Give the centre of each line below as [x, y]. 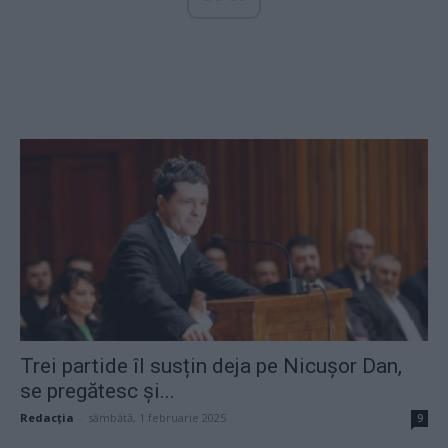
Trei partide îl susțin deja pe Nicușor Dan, [211, 365]
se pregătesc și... [97, 390]
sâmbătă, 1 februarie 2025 [157, 417]
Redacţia [47, 417]
